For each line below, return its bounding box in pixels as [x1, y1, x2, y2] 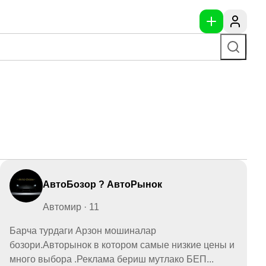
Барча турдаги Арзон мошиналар [9, 225, 156, 236]
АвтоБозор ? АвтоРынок [43, 179, 162, 189]
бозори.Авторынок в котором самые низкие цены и [9, 239, 235, 250]
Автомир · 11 [43, 201, 99, 212]
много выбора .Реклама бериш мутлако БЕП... [9, 254, 214, 264]
